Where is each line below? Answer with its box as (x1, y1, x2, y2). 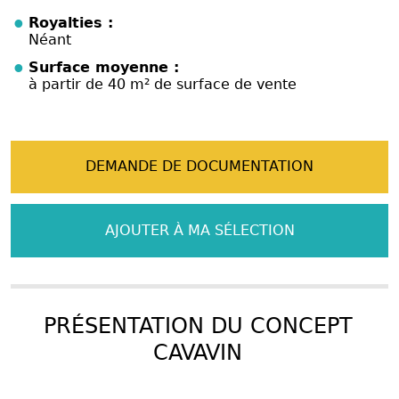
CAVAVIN (153, 339, 242, 365)
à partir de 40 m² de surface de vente (28, 75, 297, 93)
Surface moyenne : (28, 58, 179, 76)
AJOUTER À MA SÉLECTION (104, 221, 295, 239)
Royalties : (28, 13, 113, 31)
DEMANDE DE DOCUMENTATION (85, 158, 313, 175)
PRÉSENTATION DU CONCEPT (43, 313, 353, 338)
